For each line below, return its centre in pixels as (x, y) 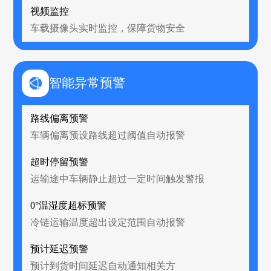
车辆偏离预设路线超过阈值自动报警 (108, 135)
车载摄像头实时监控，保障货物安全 (108, 28)
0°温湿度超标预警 (69, 205)
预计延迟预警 (60, 249)
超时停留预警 (60, 162)
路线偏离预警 (60, 118)
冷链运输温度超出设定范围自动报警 (108, 222)
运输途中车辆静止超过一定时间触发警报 (118, 178)
